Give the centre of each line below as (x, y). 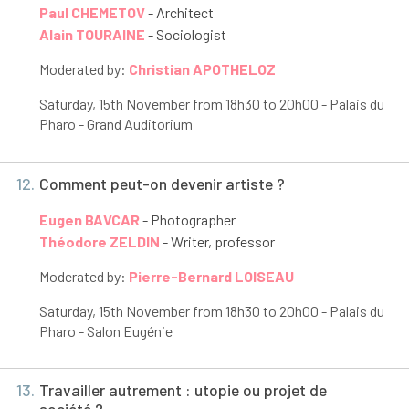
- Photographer (187, 219)
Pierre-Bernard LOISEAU (211, 276)
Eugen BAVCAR (89, 219)
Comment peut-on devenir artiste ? (162, 183)
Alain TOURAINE (92, 35)
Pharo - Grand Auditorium (115, 124)
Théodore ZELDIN (99, 241)
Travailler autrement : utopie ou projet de (183, 390)
